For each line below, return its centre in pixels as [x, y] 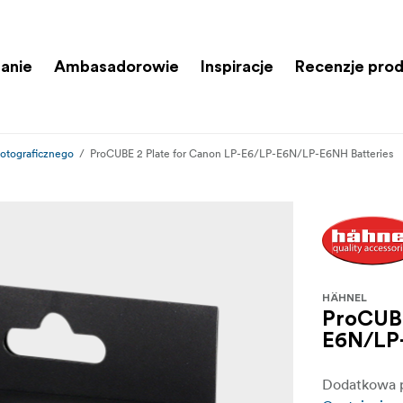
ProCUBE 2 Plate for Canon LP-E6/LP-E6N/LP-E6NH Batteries [242, 153]
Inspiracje [237, 66]
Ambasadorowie [116, 66]
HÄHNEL [345, 298]
